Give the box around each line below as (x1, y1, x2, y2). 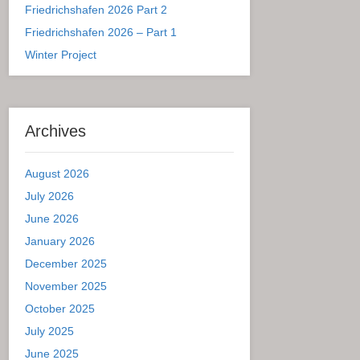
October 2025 (25, 301, 95, 315)
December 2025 (25, 256, 107, 270)
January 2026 (25, 234, 95, 247)
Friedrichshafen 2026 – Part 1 (25, 25, 177, 39)
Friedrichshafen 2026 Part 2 (25, 2, 167, 16)
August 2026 (25, 166, 89, 180)
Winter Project (25, 47, 96, 61)
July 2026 (25, 189, 74, 202)
